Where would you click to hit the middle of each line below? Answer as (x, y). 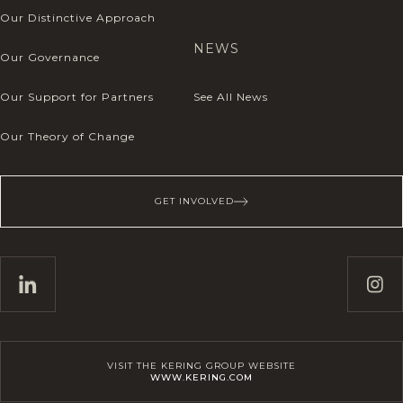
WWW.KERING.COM (201, 377)
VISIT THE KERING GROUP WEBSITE (201, 365)
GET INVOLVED (194, 201)
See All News (231, 97)
